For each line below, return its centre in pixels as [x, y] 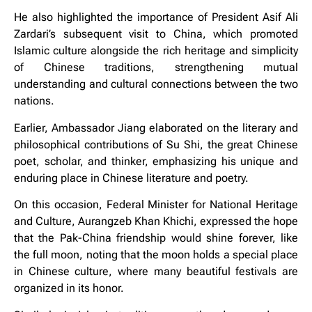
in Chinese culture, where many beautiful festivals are [156, 272]
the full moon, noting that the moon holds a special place [156, 255]
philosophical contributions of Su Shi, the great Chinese [156, 144]
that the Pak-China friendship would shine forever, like [156, 238]
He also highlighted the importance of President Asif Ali [156, 17]
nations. [34, 101]
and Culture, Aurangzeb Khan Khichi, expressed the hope [156, 221]
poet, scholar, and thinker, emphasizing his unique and [156, 161]
